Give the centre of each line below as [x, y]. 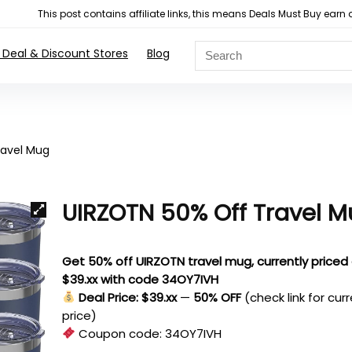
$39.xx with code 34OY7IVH [141, 279]
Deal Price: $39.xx [128, 297]
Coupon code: [121, 333]
